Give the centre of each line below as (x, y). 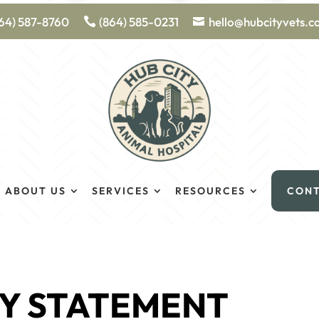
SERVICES (121, 191)
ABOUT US (36, 191)
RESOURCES (210, 191)
